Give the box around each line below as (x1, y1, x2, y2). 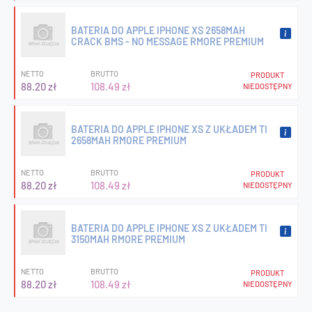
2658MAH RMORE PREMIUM (71, 134, 187, 146)
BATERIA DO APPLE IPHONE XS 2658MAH (71, 24, 245, 36)
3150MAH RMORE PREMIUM (71, 233, 185, 245)
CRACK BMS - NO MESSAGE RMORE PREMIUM (71, 35, 264, 47)
